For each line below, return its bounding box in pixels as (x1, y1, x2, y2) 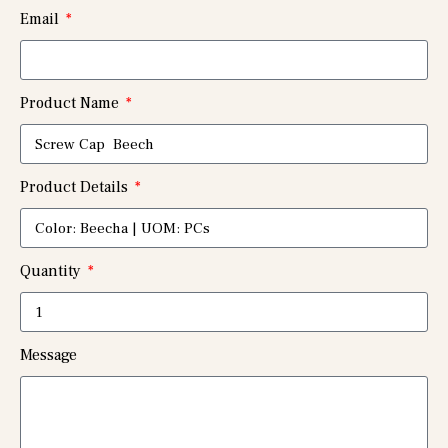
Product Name (20, 93, 123, 113)
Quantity (20, 261, 85, 281)
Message (20, 345, 77, 365)
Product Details (20, 177, 132, 197)
